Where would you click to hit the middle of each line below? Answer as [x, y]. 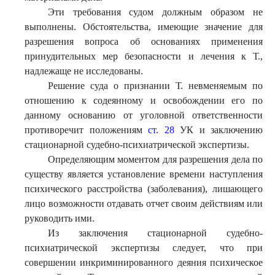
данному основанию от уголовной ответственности [144, 115]
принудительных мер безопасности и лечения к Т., [144, 56]
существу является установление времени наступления [144, 174]
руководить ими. [60, 218]
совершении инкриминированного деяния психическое [144, 262]
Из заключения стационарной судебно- [155, 233]
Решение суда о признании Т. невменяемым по [155, 86]
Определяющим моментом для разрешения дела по [155, 159]
